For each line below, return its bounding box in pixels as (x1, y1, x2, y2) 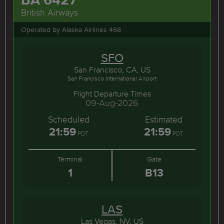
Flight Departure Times (73, 88, 151, 99)
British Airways (21, 6, 78, 18)
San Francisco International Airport (67, 74, 156, 82)
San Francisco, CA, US (73, 64, 150, 75)
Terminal (57, 154, 82, 164)
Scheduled (47, 113, 89, 125)
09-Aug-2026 (85, 96, 138, 109)
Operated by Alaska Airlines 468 (21, 24, 121, 34)
